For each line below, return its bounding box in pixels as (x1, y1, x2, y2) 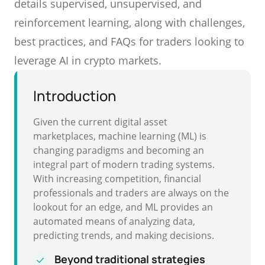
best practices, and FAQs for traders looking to (14, 34, 244, 49)
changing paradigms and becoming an (33, 144, 204, 157)
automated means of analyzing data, (33, 215, 195, 228)
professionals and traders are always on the (33, 186, 229, 199)
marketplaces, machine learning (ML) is (33, 130, 206, 143)
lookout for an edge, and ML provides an (33, 201, 213, 214)
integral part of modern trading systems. (33, 158, 215, 171)
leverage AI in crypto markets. (14, 53, 161, 67)
